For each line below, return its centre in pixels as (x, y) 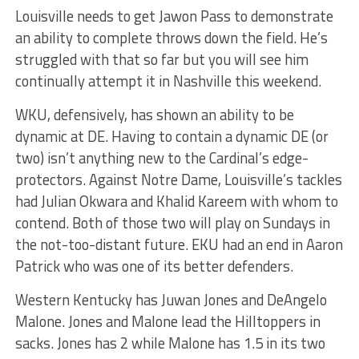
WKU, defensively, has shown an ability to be (154, 114)
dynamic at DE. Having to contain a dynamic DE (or (171, 136)
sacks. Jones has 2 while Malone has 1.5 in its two (170, 343)
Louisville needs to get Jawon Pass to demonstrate (174, 16)
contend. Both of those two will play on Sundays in (172, 222)
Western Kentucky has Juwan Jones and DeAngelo (171, 299)
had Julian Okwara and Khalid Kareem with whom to (176, 201)
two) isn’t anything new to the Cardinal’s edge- (161, 157)
